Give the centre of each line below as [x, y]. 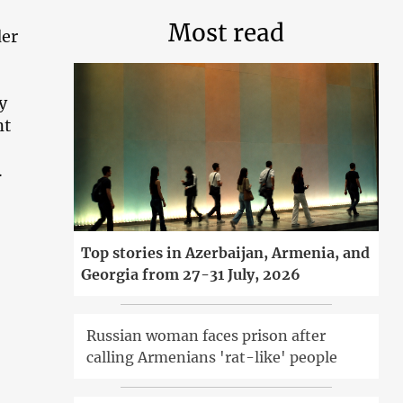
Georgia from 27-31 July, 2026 [191, 274]
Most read [227, 33]
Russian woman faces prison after [206, 335]
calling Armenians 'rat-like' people [212, 357]
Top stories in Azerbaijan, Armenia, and [226, 252]
